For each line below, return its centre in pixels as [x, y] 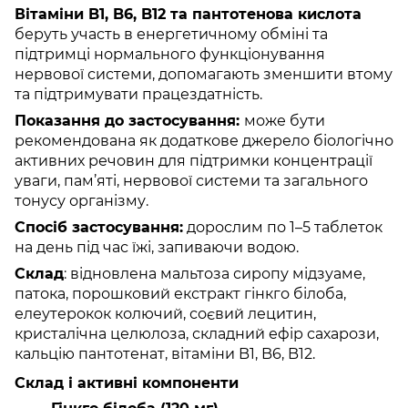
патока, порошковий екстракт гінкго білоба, [180, 293]
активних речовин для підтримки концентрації [194, 160]
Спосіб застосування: [99, 227]
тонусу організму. [82, 200]
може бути [285, 120]
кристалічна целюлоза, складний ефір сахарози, [197, 333]
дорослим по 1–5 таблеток [283, 227]
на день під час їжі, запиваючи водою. [157, 247]
